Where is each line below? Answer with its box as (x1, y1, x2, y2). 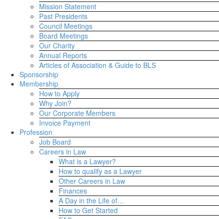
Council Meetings (39, 21, 92, 31)
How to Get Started (59, 205, 118, 215)
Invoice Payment (39, 118, 90, 128)
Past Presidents (39, 11, 88, 21)
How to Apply (39, 88, 80, 98)
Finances (59, 186, 87, 196)
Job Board (39, 137, 71, 147)
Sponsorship (20, 69, 58, 79)
